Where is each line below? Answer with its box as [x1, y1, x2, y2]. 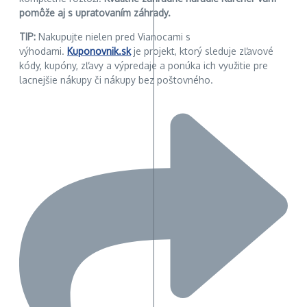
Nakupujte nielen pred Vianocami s [36, 30, 191, 42]
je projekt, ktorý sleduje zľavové [131, 45, 273, 57]
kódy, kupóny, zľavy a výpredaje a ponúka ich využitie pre [19, 59, 268, 71]
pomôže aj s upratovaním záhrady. [19, 6, 171, 19]
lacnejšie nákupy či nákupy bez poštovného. [19, 73, 213, 86]
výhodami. [19, 45, 67, 57]
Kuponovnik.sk [67, 45, 131, 57]
